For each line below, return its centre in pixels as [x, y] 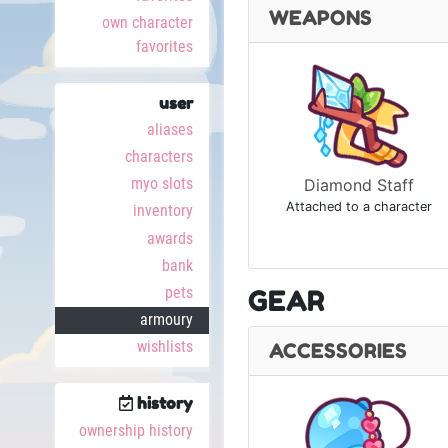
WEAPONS [320, 18]
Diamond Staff [358, 185]
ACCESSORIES [338, 351]
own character [147, 22]
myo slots [162, 184]
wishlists [165, 347]
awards [170, 238]
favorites [164, 46]
